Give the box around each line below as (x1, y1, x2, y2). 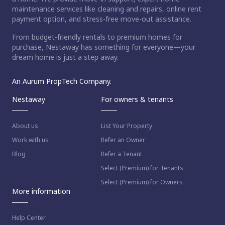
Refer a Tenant (100, 149, 142, 158)
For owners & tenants (100, 94, 173, 104)
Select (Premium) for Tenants (100, 163, 183, 172)
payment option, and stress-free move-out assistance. (12, 14, 191, 24)
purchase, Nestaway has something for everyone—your (12, 42, 195, 52)
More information (12, 186, 70, 196)
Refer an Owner (100, 135, 145, 144)
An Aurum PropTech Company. (12, 76, 111, 86)
